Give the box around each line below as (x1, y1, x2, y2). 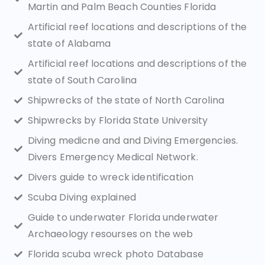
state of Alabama (27, 37, 111, 50)
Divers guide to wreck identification (27, 170, 194, 184)
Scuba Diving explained (27, 190, 137, 204)
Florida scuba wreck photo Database (27, 247, 203, 261)
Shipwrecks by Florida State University (27, 114, 208, 127)
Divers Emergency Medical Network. (27, 150, 198, 164)
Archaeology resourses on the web (27, 227, 193, 241)
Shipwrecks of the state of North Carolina (27, 93, 225, 107)
